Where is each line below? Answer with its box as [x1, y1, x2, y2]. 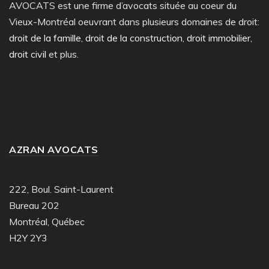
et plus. [46, 48, 79, 60]
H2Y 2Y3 [9, 232, 47, 244]
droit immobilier [187, 32, 250, 44]
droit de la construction [85, 32, 183, 44]
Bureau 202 [9, 199, 59, 211]
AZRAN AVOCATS [9, 144, 98, 156]
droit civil [9, 48, 46, 60]
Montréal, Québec [9, 216, 85, 228]
